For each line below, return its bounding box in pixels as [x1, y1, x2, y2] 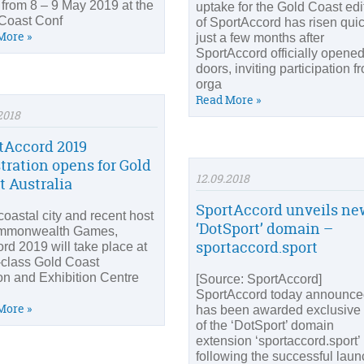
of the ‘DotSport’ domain [196, 318, 334, 332]
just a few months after [196, 31, 324, 45]
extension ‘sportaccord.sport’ [196, 334, 360, 348]
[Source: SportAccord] [196, 272, 322, 286]
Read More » [196, 92, 261, 108]
